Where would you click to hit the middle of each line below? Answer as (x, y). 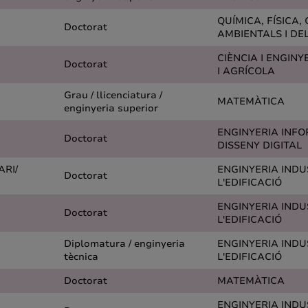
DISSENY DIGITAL (260, 145)
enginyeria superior (111, 108)
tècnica (81, 257)
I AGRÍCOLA (246, 71)
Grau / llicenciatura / (113, 95)
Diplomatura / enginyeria (124, 244)
